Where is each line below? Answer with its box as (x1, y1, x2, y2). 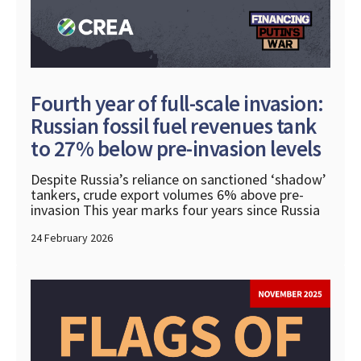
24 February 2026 (31, 230, 113, 246)
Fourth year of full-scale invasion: (31, 89, 324, 118)
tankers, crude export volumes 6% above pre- (31, 185, 304, 205)
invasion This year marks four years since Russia (31, 201, 320, 220)
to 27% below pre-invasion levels (31, 135, 321, 163)
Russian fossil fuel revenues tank (31, 112, 317, 140)
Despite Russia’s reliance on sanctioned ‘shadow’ (31, 170, 326, 189)
